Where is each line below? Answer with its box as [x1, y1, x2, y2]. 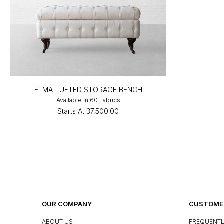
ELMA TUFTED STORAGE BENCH [34, 85, 142, 94]
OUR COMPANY [42, 199, 92, 208]
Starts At [57, 106, 85, 115]
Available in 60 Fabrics [56, 96, 120, 104]
